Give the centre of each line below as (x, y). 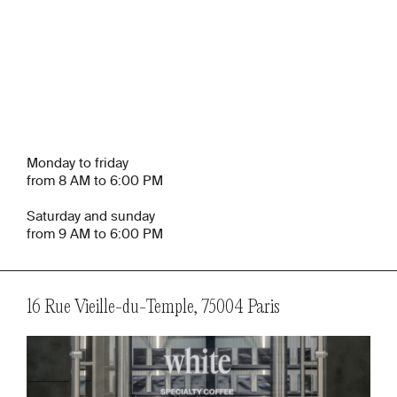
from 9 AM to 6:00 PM (95, 234)
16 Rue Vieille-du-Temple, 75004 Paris (153, 307)
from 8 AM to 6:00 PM (95, 181)
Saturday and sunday (91, 216)
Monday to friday (78, 163)
